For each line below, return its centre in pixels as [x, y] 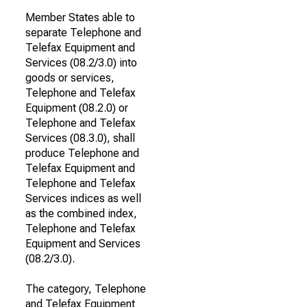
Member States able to [80, 17]
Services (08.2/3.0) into [81, 63]
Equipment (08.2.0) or [77, 108]
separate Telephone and [83, 33]
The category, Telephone [86, 289]
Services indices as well [83, 198]
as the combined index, [81, 213]
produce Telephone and [82, 153]
